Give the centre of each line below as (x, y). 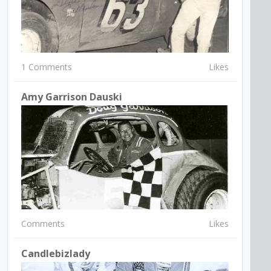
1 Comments (47, 67)
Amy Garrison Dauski (72, 97)
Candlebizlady (56, 253)
